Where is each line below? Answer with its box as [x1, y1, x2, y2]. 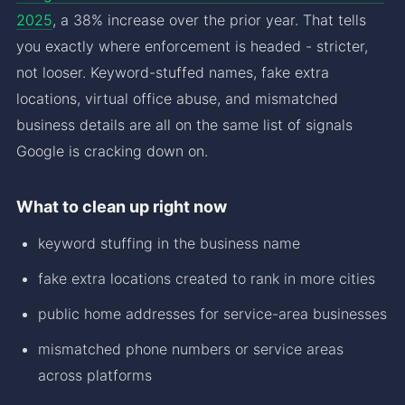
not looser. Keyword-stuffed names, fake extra [16, 62, 329, 81]
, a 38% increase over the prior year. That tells [52, 10, 366, 29]
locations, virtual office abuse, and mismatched [16, 89, 338, 108]
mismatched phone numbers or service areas [38, 339, 344, 358]
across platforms [38, 365, 152, 384]
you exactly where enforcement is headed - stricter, [16, 36, 368, 55]
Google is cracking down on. [16, 141, 208, 160]
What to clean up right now [16, 196, 227, 216]
